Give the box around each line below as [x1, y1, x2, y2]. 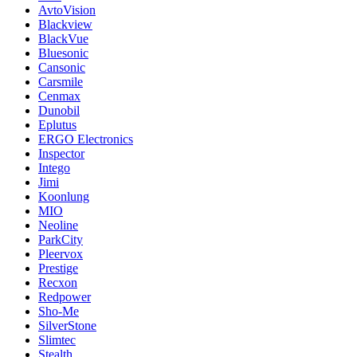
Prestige [38, 261, 78, 276]
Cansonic [38, 61, 85, 75]
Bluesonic [38, 46, 88, 61]
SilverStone [38, 319, 96, 333]
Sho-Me [38, 304, 79, 319]
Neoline [38, 218, 78, 233]
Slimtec [38, 333, 76, 347]
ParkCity [38, 233, 83, 247]
